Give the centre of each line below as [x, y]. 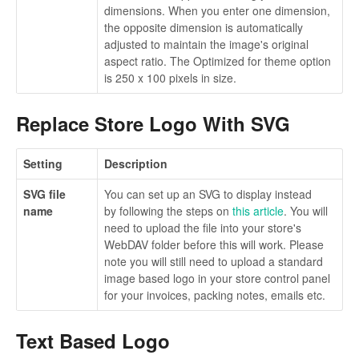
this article [258, 211]
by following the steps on [168, 211]
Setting [43, 164]
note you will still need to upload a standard [214, 262]
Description [136, 164]
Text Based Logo [93, 341]
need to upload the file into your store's [203, 228]
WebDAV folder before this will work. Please [214, 245]
